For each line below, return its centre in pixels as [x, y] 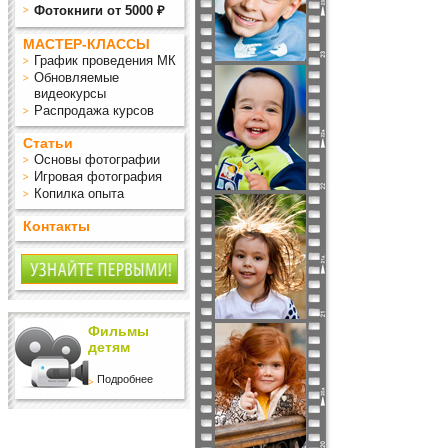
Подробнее [124, 379]
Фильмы [118, 331]
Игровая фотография [97, 176]
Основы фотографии [96, 159]
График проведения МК [104, 60]
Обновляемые [76, 77]
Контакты [56, 226]
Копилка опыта [78, 193]
